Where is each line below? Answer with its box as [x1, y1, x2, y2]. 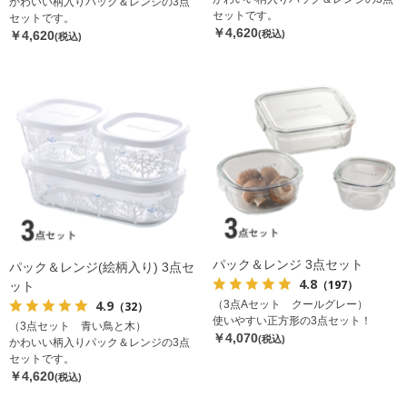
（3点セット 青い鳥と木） [9, 320, 146, 333]
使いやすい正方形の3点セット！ [213, 314, 372, 328]
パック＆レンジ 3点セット [213, 257, 363, 273]
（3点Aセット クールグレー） [213, 298, 368, 312]
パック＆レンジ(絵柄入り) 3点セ [9, 260, 194, 275]
